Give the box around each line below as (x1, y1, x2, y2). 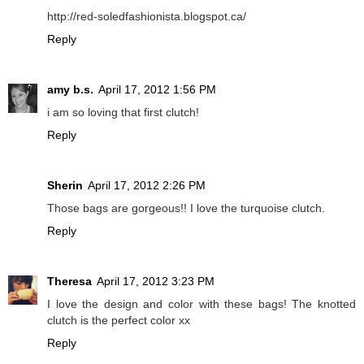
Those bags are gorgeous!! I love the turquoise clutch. (47, 201, 325, 215)
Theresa (47, 275, 92, 288)
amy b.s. (47, 83, 93, 97)
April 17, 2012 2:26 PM (88, 179, 206, 193)
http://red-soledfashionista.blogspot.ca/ (47, 10, 246, 24)
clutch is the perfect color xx (47, 314, 190, 327)
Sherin (47, 179, 83, 193)
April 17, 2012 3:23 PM (97, 275, 214, 288)
